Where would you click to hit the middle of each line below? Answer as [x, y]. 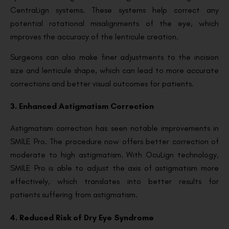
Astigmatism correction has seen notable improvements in [114, 128]
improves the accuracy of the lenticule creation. [94, 36]
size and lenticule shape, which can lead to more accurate [114, 70]
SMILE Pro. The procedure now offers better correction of [114, 142]
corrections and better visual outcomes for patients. [102, 83]
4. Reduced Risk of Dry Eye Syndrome [82, 217]
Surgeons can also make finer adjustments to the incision [114, 57]
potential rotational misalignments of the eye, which [114, 23]
